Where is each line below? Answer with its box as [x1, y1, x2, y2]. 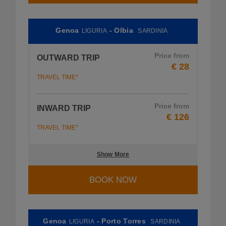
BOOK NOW [89, 175, 137, 185]
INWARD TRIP [37, 103, 91, 112]
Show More [96, 150, 130, 158]
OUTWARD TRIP [37, 53, 100, 62]
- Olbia [109, 26, 136, 35]
